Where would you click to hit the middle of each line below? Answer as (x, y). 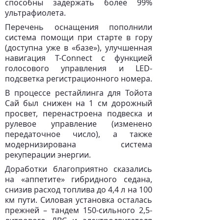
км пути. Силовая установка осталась (79, 200)
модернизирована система (79, 144)
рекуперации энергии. (48, 155)
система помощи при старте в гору (79, 37)
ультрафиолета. (35, 13)
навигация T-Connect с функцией (79, 58)
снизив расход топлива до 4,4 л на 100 (79, 190)
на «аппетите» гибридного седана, (79, 179)
